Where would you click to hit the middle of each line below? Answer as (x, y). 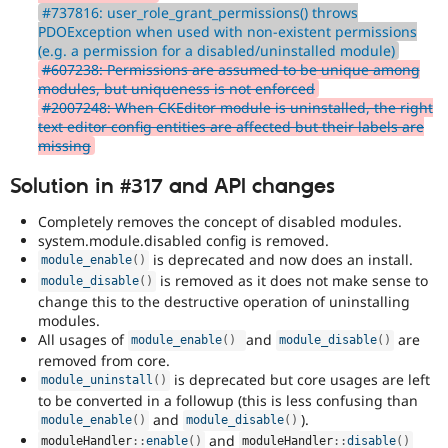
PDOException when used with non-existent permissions (227, 32)
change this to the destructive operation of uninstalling (224, 301)
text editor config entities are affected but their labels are (231, 127)
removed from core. (104, 360)
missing (64, 146)
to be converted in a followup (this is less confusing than (228, 400)
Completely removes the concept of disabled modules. (220, 221)
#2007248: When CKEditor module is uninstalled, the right (237, 108)
